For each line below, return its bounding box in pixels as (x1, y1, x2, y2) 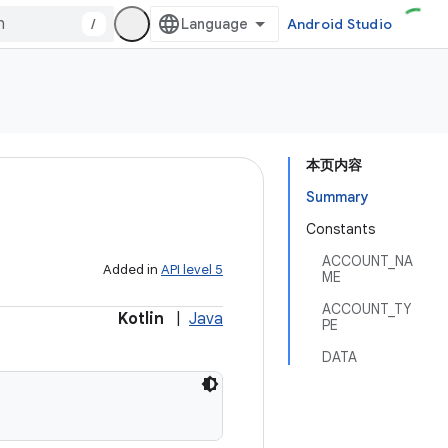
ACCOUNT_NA (322, 252, 413, 270)
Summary (306, 188, 369, 206)
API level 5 (161, 261, 223, 278)
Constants (306, 220, 375, 238)
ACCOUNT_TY (322, 300, 411, 318)
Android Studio (286, 15, 392, 33)
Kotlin (118, 309, 164, 329)
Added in (103, 261, 161, 278)
